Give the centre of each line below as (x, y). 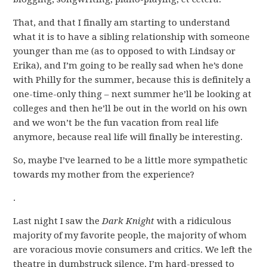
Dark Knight (128, 221)
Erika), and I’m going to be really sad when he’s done (128, 66)
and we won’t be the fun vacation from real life (116, 123)
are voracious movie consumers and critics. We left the (133, 250)
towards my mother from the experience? (104, 175)
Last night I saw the (58, 221)
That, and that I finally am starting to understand (122, 23)
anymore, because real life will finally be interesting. (128, 137)
